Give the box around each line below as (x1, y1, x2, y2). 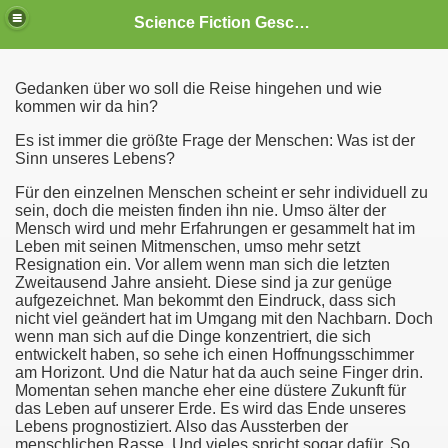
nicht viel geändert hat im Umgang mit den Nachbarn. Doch (15, 310, 433, 327)
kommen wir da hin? (15, 98, 158, 115)
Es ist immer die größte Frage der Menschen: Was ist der (15, 132, 415, 149)
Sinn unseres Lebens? (15, 150, 175, 167)
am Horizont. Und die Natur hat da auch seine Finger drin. (15, 364, 423, 381)
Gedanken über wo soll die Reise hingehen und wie (15, 80, 382, 97)
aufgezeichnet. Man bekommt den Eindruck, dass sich (15, 292, 396, 309)
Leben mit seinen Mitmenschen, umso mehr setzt (15, 238, 360, 255)
